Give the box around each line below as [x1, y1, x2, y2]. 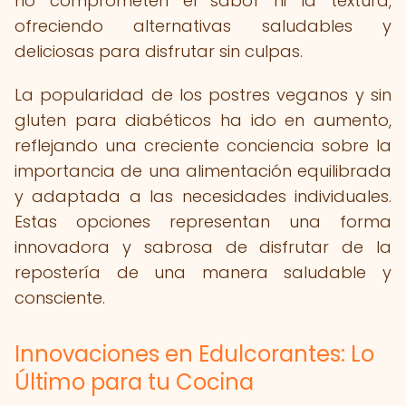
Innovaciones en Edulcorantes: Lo [14, 339, 374, 369]
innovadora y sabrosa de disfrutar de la [14, 236, 391, 258]
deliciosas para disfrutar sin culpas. [14, 40, 303, 63]
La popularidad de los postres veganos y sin [14, 83, 391, 106]
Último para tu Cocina [14, 367, 254, 397]
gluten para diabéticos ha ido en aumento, [14, 109, 391, 131]
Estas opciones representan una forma [14, 210, 391, 233]
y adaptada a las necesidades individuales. [14, 185, 391, 208]
